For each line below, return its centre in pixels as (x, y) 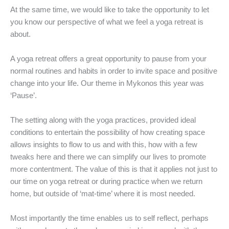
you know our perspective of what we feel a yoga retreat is (107, 21)
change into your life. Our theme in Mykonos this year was (107, 83)
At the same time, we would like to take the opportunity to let (110, 9)
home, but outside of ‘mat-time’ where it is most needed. (103, 193)
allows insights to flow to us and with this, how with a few (104, 144)
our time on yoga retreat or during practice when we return (106, 181)
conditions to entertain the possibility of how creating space (108, 132)
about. (20, 34)
